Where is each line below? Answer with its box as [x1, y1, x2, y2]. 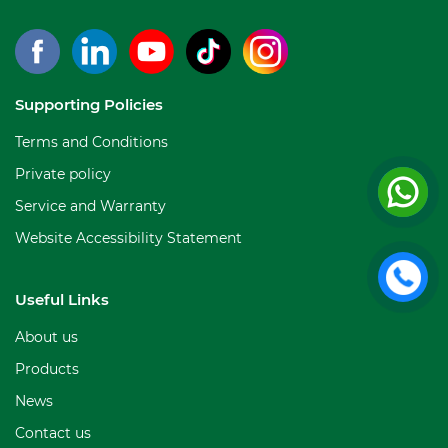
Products [15, 359, 79, 378]
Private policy [15, 164, 111, 183]
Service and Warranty [15, 196, 166, 215]
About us [15, 327, 78, 346]
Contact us [15, 423, 91, 442]
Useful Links [15, 289, 109, 309]
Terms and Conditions [15, 132, 168, 151]
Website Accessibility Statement [15, 228, 242, 247]
